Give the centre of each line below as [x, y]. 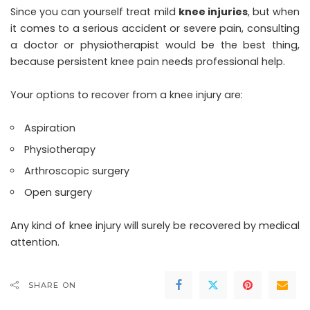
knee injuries [213, 11]
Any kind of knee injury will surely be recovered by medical [155, 225]
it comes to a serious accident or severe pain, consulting [155, 28]
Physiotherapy [60, 149]
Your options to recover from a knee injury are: [127, 94]
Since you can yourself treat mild [94, 11]
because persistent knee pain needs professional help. [148, 61]
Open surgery [58, 192]
